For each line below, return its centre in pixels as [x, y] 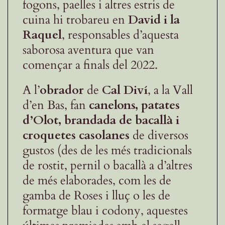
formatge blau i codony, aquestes [105, 210]
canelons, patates [134, 105]
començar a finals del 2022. [90, 65]
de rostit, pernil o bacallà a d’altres [107, 165]
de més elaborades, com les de [97, 180]
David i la [154, 20]
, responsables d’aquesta [120, 35]
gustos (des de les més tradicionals [107, 150]
